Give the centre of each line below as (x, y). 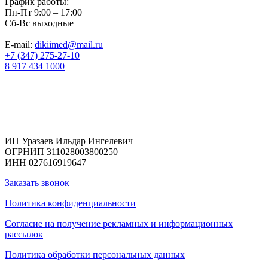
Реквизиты (24, 121)
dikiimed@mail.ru (69, 45)
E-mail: (20, 45)
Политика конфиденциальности (70, 203)
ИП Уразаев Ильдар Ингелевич (69, 141)
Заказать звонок (37, 182)
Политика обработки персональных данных (95, 254)
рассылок (24, 234)
